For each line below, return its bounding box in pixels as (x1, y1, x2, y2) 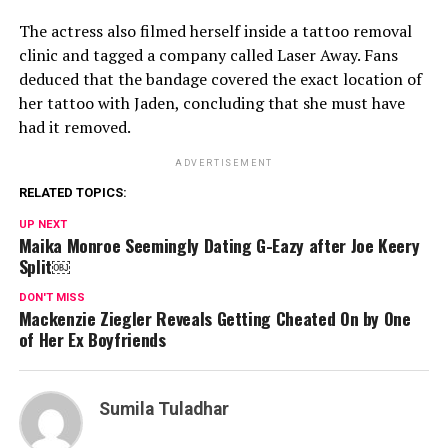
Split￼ (18, 253, 70, 279)
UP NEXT (18, 218, 67, 231)
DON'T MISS (18, 291, 85, 304)
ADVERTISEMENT (174, 158, 274, 168)
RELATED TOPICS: (18, 185, 127, 200)
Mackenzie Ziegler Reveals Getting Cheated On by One (18, 305, 411, 331)
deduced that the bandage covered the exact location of (18, 68, 422, 90)
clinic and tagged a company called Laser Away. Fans (18, 44, 398, 66)
